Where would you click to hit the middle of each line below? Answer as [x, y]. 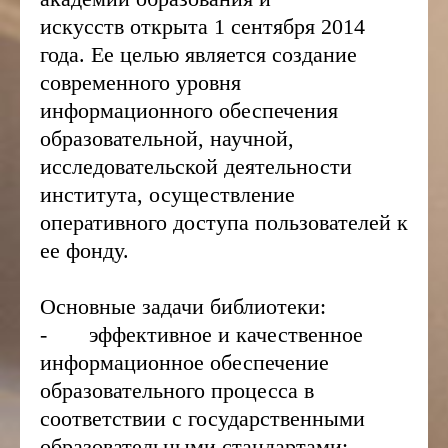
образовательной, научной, [167, 138]
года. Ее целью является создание [198, 54]
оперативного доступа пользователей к [224, 222]
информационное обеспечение [184, 362]
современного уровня [140, 82]
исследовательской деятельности [196, 166]
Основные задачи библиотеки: [183, 306]
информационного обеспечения [189, 110]
